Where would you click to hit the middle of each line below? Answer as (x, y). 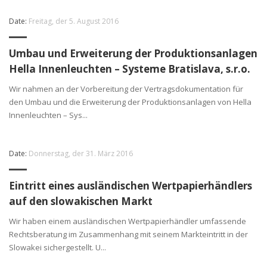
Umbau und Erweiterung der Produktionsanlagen (133, 53)
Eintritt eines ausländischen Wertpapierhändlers (131, 185)
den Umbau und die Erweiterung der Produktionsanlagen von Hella (130, 102)
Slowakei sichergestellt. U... (58, 247)
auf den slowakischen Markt (81, 201)
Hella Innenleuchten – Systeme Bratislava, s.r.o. (130, 69)
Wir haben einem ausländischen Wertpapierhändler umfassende (128, 221)
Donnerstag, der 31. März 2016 (81, 153)
